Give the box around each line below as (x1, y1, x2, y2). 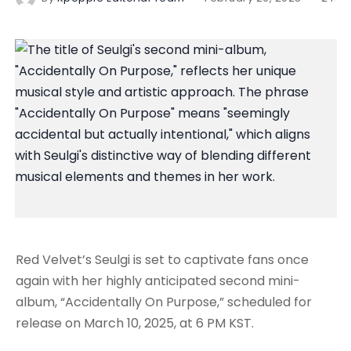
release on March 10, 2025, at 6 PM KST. (16, 313, 254, 332)
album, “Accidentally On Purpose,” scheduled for (16, 292, 312, 311)
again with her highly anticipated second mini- (16, 271, 300, 290)
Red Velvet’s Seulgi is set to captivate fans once (16, 250, 309, 269)
